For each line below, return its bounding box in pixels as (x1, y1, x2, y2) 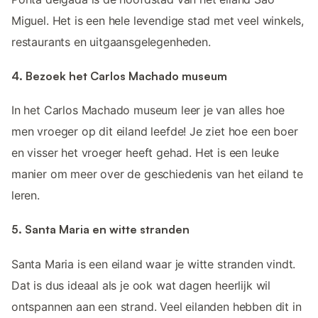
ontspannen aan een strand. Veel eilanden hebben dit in (11, 299, 302, 314)
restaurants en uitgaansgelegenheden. (11, 34, 211, 49)
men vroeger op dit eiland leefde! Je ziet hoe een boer (11, 124, 298, 139)
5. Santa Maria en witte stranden (11, 222, 190, 237)
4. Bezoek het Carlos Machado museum (11, 68, 227, 83)
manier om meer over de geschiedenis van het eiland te (11, 167, 303, 182)
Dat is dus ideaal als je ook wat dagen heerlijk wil (11, 278, 271, 292)
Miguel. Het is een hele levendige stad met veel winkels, (11, 13, 305, 28)
